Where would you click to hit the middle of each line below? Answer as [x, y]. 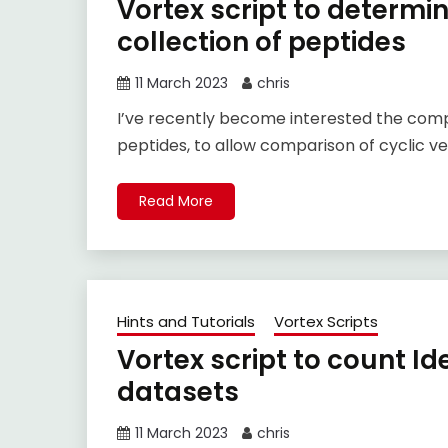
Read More [176, 201]
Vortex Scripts [326, 322]
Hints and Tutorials [186, 322]
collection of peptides [261, 42]
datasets [178, 392]
